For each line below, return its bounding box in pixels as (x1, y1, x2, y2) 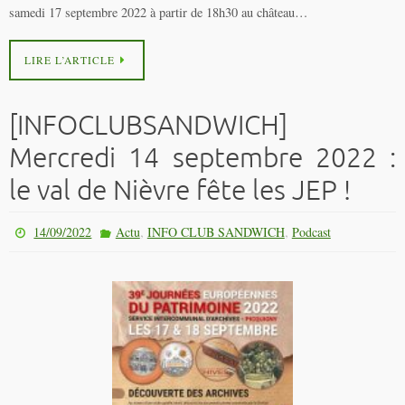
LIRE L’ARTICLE (24, 53, 115, 68)
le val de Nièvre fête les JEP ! (9, 174, 351, 209)
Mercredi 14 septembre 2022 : (9, 141, 396, 176)
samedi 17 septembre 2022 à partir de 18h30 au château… (9, 4, 307, 22)
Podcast (291, 223, 331, 241)
